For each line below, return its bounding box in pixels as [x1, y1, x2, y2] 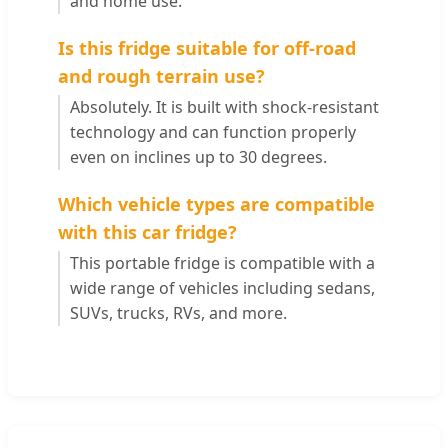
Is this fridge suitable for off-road [58, 36, 356, 61]
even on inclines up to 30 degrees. [70, 146, 327, 169]
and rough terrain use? [58, 64, 265, 89]
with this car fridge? [58, 220, 237, 245]
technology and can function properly [70, 121, 356, 144]
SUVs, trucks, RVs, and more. [70, 302, 287, 325]
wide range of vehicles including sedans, [70, 277, 375, 300]
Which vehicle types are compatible [58, 192, 375, 217]
